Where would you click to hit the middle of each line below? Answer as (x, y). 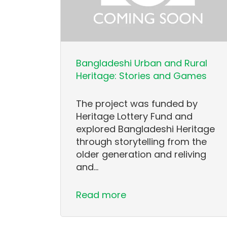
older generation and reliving (141, 155)
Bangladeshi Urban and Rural (142, 63)
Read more (101, 195)
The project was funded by (137, 104)
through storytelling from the (142, 142)
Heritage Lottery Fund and (135, 117)
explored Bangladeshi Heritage (146, 129)
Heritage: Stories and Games (142, 76)
